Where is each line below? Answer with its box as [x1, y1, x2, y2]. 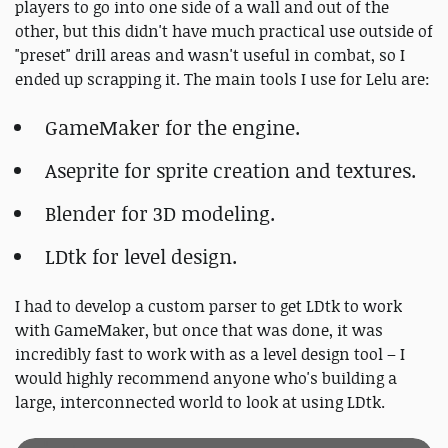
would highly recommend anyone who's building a [15, 366, 397, 389]
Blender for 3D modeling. [45, 199, 275, 227]
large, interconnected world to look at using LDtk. [15, 390, 385, 413]
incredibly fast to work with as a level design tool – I [15, 342, 405, 365]
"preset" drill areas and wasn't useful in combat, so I [15, 43, 405, 66]
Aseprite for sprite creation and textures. [45, 156, 416, 184]
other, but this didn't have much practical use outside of [15, 19, 433, 42]
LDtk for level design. [45, 242, 237, 270]
